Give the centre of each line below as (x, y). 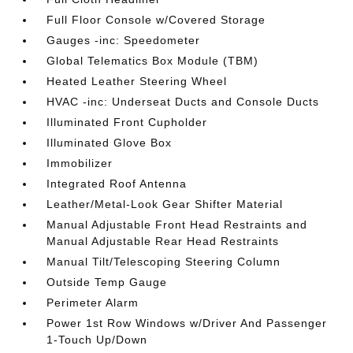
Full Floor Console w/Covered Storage (156, 20)
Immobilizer (80, 163)
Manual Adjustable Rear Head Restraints (163, 241)
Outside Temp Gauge (107, 282)
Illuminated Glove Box (110, 143)
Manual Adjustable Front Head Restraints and (177, 225)
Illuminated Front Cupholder (127, 122)
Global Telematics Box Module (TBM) (153, 61)
